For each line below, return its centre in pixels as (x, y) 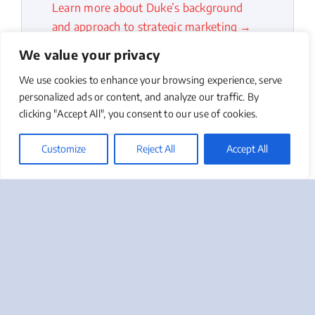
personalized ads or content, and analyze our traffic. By (139, 97)
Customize (64, 149)
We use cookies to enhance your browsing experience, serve (151, 80)
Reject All (156, 149)
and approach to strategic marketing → (152, 27)
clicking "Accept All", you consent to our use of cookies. (139, 114)
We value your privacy (90, 54)
